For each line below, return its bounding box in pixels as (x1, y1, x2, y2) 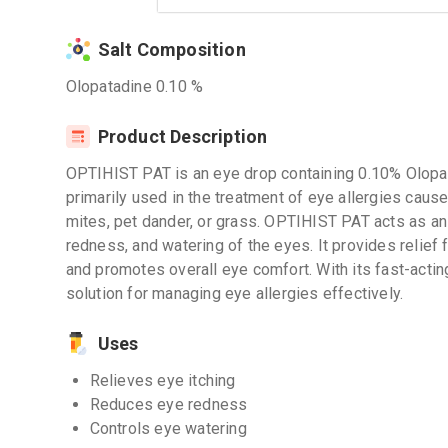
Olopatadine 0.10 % (65, 77, 204, 96)
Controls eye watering (89, 419, 247, 438)
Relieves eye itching (89, 371, 236, 390)
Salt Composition (97, 39, 246, 60)
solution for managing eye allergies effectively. (65, 284, 404, 303)
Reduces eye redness (89, 395, 248, 414)
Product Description (97, 126, 268, 147)
